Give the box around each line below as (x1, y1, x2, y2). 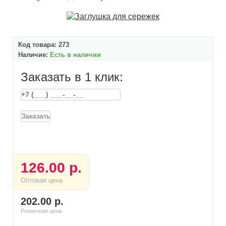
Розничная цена (21, 208, 62, 214)
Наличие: (18, 51, 50, 59)
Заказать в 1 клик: (21, 70, 123, 84)
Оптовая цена (21, 177, 63, 184)
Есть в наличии (50, 51, 101, 59)
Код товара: (18, 41, 59, 48)
